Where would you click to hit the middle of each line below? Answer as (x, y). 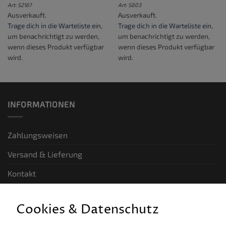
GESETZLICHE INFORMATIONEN (69, 201)
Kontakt (22, 173)
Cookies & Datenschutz (88, 210)
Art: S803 (129, 5)
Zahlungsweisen (38, 135)
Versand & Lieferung (45, 154)
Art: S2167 (19, 5)
